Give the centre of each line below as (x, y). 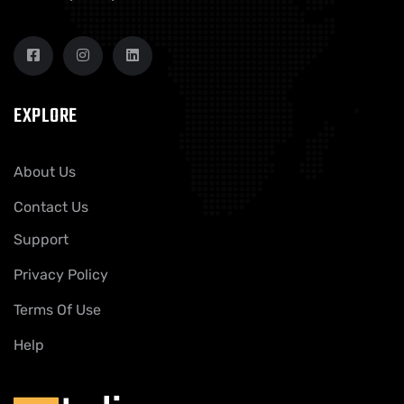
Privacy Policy (61, 275)
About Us (45, 172)
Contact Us (51, 207)
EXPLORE (46, 116)
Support (41, 239)
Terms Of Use (57, 310)
